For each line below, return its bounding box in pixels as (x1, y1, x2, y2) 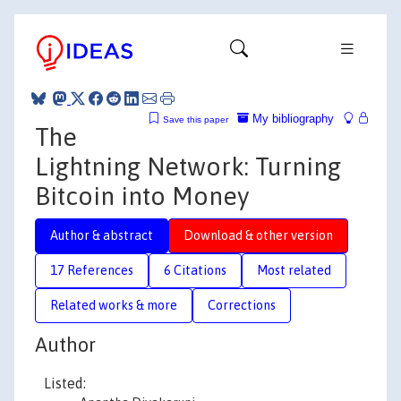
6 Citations (164, 262, 226, 277)
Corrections (208, 297, 276, 312)
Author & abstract (50, 227, 153, 243)
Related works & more (50, 297, 177, 312)
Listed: (44, 375, 86, 391)
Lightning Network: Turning (35, 151, 341, 181)
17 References (50, 262, 133, 277)
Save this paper (163, 114, 228, 124)
